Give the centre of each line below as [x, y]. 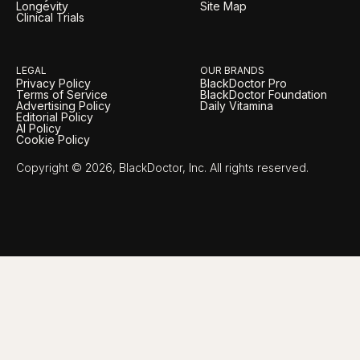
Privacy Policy [53, 84]
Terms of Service [62, 95]
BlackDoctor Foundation [264, 95]
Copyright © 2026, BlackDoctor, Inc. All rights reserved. [162, 168]
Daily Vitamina [237, 106]
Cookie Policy [53, 140]
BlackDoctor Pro [243, 84]
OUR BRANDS [232, 71]
